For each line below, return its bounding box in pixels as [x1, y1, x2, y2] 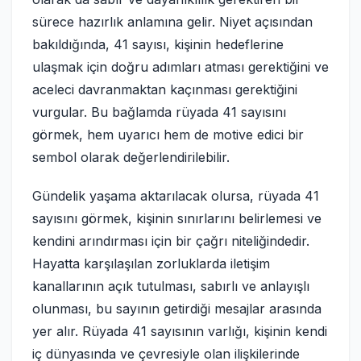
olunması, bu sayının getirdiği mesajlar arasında [32, 301, 322, 317]
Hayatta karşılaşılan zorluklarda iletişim [32, 255, 270, 272]
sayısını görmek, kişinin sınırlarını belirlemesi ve [32, 210, 322, 226]
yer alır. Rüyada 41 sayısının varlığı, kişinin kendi [32, 323, 327, 339]
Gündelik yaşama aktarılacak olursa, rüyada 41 [32, 188, 319, 204]
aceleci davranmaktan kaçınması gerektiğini [32, 81, 297, 98]
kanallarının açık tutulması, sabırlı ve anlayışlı [32, 278, 309, 294]
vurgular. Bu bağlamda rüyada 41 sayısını [32, 104, 286, 120]
